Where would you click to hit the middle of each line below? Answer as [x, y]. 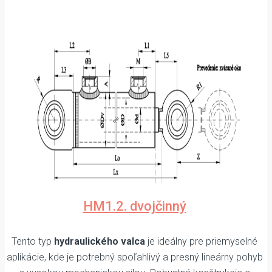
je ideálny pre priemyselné [201, 242]
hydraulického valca [100, 242]
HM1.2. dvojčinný [134, 206]
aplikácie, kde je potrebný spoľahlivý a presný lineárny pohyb [134, 257]
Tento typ [33, 242]
